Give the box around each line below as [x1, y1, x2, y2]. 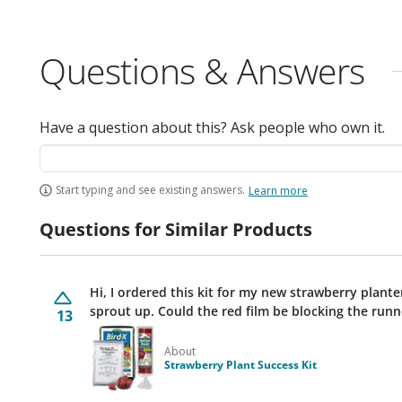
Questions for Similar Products [39, 217, 312, 241]
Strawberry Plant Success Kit [164, 356, 317, 372]
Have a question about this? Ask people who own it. [39, 118, 385, 137]
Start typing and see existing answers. [56, 182, 245, 197]
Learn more [249, 182, 308, 198]
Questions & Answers [39, 48, 365, 94]
